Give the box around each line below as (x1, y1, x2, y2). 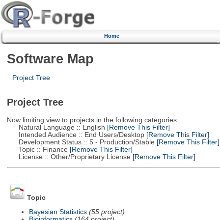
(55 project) (88, 208, 125, 216)
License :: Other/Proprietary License (6, 153, 131, 161)
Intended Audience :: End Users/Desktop (6, 131, 144, 138)
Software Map (6, 51, 94, 66)
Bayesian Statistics (28, 208, 87, 216)
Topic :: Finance (6, 145, 68, 153)
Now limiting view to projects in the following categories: (6, 116, 179, 124)
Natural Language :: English (6, 123, 105, 131)
